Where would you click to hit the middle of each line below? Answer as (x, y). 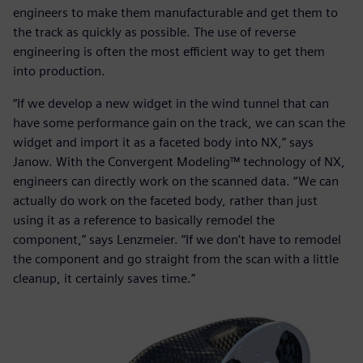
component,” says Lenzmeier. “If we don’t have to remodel (177, 239)
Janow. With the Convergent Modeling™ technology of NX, (179, 161)
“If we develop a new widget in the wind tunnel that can (171, 103)
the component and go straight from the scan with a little (176, 258)
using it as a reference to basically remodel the (144, 220)
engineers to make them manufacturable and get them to (175, 12)
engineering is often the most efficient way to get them (169, 51)
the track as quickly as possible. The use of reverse (154, 32)
